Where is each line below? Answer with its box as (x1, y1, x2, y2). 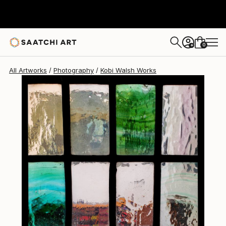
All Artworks (9, 66, 47, 74)
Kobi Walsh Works (100, 66, 156, 74)
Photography (53, 66, 94, 74)
